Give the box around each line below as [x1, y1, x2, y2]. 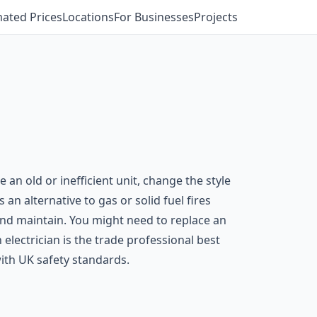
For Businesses [114, 9, 194, 25]
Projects [194, 9, 238, 25]
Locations [62, 9, 114, 25]
